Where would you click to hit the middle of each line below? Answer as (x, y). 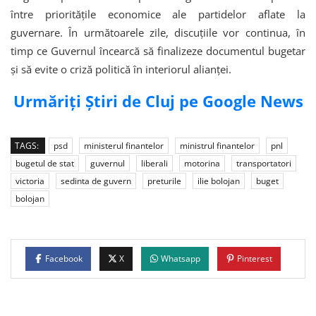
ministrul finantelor (217, 146)
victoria (30, 181)
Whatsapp (181, 259)
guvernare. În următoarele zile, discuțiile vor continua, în (158, 33)
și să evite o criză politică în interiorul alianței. (121, 69)
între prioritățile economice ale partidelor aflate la (158, 14)
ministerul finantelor (124, 146)
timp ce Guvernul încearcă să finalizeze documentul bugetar (158, 51)
